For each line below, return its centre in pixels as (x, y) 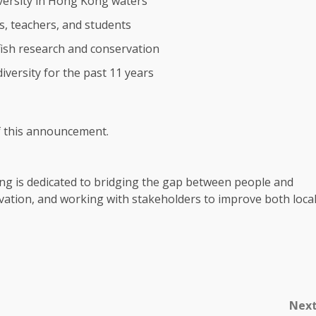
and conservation (112, 49)
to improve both (247, 199)
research (42, 49)
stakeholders (166, 199)
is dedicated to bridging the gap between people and (153, 182)
